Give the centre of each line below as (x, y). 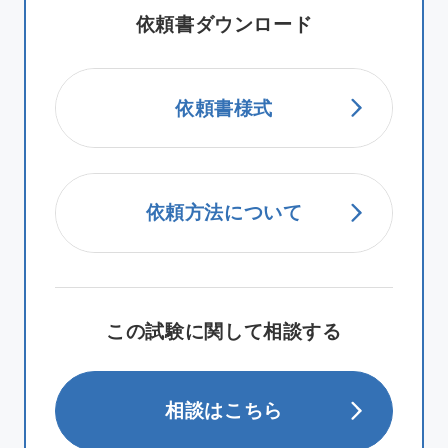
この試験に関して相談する (224, 331)
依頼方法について (224, 212)
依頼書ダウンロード (224, 23)
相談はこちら (224, 410)
